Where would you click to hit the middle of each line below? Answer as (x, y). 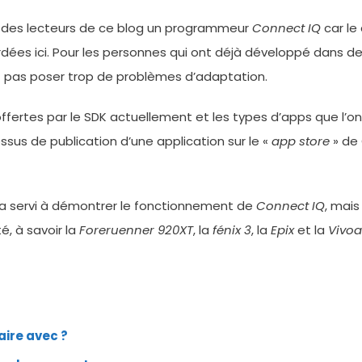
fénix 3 (232, 230)
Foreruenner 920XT (136, 230)
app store (301, 141)
